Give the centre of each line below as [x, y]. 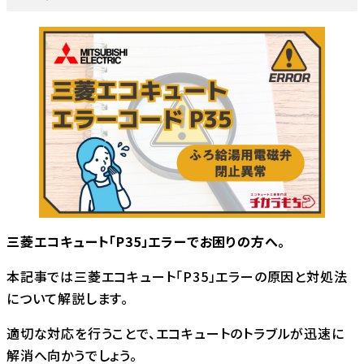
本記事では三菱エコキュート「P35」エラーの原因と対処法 [177, 277]
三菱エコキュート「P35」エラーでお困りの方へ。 [146, 242]
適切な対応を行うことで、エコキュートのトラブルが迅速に [175, 334]
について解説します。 [67, 299]
